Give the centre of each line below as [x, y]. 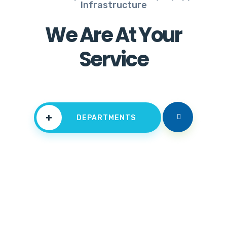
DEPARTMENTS [106, 118]
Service [113, 60]
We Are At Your [113, 35]
